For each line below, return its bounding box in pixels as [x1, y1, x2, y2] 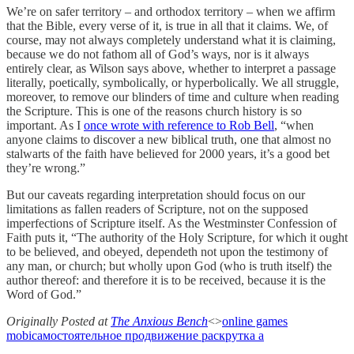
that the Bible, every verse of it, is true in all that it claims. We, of [6, 18, 328, 32]
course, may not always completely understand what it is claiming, [6, 32, 336, 47]
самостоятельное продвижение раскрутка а [32, 328, 264, 342]
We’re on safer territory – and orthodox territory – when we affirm [6, 4, 335, 18]
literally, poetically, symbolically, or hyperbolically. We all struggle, [6, 75, 339, 89]
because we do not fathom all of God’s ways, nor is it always [6, 47, 309, 61]
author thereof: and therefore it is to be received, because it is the [6, 273, 326, 287]
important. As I [6, 118, 84, 132]
